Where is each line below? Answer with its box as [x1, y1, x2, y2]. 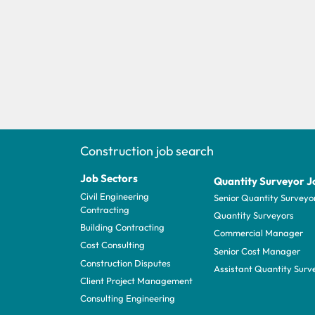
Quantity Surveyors [214, 210, 294, 221]
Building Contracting [80, 221, 165, 233]
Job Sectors [80, 171, 138, 185]
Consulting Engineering [80, 292, 175, 304]
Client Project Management [80, 275, 193, 287]
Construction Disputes [80, 257, 171, 269]
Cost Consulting [80, 239, 145, 251]
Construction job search [80, 142, 214, 159]
